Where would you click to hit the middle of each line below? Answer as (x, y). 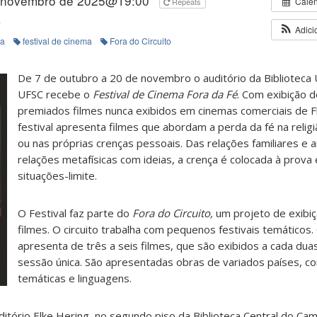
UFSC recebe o (55, 94)
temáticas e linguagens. (75, 278)
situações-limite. (57, 175)
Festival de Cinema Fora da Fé (165, 94)
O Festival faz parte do (74, 213)
